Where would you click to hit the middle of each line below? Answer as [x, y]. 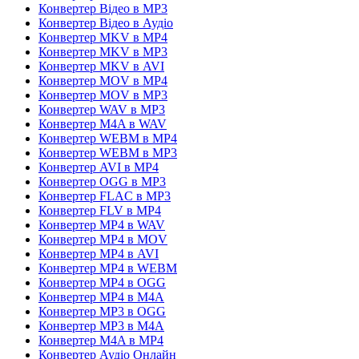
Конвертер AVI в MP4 [99, 167]
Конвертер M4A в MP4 [101, 340]
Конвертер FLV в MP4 [100, 210]
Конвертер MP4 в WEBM [108, 268]
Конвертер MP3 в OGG [102, 311]
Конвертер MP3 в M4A [101, 325]
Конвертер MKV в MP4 [103, 37]
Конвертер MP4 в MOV [103, 239]
